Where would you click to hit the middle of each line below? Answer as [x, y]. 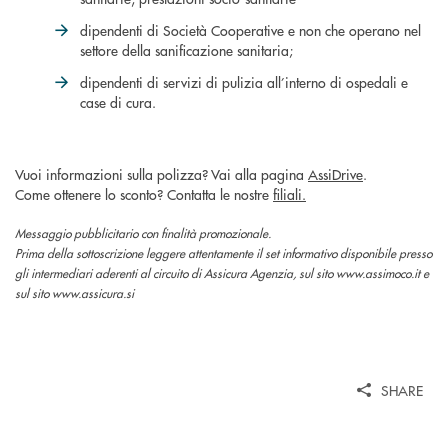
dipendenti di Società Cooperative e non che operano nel [250, 29]
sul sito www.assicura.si [74, 293]
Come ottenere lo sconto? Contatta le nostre [144, 193]
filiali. [289, 193]
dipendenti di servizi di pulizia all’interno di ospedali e [244, 81]
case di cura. [118, 101]
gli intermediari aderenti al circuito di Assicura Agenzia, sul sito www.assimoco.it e [222, 273]
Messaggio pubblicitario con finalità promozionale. [143, 233]
